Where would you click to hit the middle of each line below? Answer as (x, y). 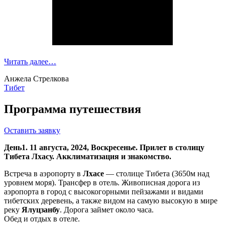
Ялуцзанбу (41, 209)
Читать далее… (30, 61)
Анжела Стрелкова (36, 78)
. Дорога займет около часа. (107, 209)
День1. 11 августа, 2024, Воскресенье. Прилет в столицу (104, 147)
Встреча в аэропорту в (43, 173)
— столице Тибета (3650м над (157, 173)
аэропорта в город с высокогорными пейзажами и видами (104, 191)
